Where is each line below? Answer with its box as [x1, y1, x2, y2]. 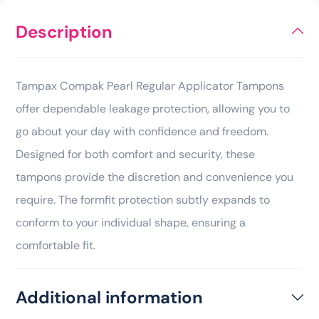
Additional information [16, 286, 203, 308]
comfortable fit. [16, 237, 95, 253]
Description [16, 20, 113, 43]
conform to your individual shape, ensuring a [16, 214, 246, 230]
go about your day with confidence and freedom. [16, 123, 268, 139]
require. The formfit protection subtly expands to [16, 192, 270, 207]
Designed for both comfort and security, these [16, 146, 255, 162]
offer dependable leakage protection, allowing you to [16, 100, 290, 116]
